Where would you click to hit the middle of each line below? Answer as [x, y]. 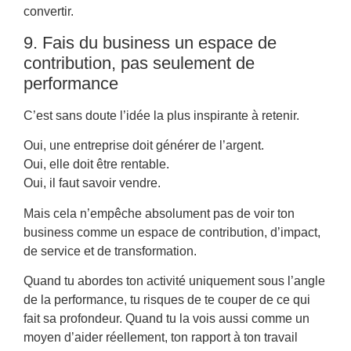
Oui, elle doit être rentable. [96, 165]
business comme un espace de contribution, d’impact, [172, 232]
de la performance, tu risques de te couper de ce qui [167, 300]
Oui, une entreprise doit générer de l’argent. [144, 146]
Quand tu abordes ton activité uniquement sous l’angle [174, 281]
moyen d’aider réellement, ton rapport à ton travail [161, 338]
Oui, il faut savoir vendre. [92, 183]
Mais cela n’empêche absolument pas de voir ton [159, 213]
